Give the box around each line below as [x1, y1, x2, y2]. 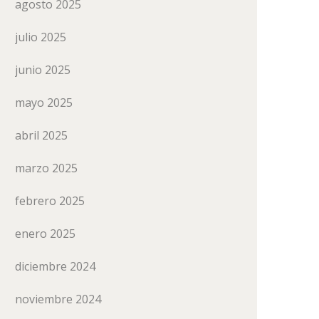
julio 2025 [15, 29, 66, 45]
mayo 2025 [15, 95, 73, 110]
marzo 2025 [15, 160, 78, 176]
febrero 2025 [15, 193, 85, 209]
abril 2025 [15, 127, 68, 143]
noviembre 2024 [15, 291, 101, 307]
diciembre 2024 [15, 258, 95, 274]
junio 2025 [15, 62, 70, 78]
